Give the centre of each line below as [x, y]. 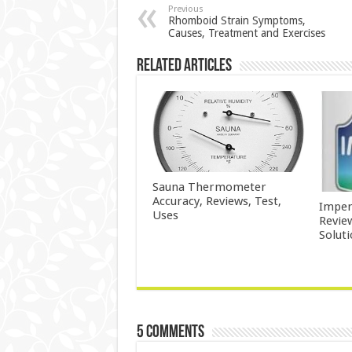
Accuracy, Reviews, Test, [216, 202]
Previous [185, 9]
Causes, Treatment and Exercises [246, 33]
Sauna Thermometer [209, 187]
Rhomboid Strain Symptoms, [236, 20]
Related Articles [184, 66]
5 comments [170, 333]
